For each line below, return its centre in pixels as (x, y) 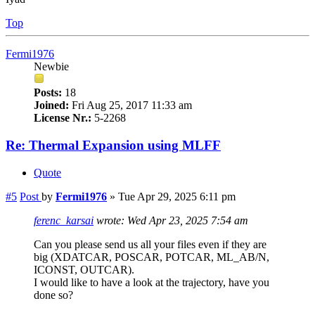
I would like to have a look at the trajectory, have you (152, 282)
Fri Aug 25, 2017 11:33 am (130, 105)
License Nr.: (63, 118)
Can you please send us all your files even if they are (150, 244)
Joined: (51, 105)
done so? (53, 295)
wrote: (110, 220)
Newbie (51, 67)
